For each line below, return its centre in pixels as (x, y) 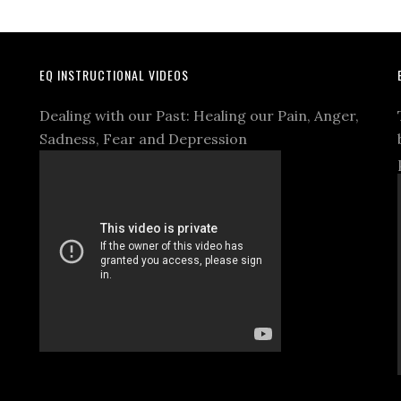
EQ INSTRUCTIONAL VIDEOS (114, 74)
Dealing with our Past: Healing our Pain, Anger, (199, 115)
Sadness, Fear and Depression (143, 138)
